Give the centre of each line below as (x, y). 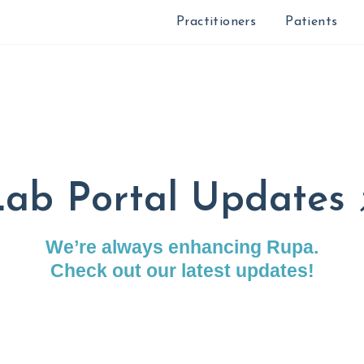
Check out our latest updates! (182, 271)
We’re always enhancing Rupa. (182, 247)
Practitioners (216, 22)
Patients (312, 22)
